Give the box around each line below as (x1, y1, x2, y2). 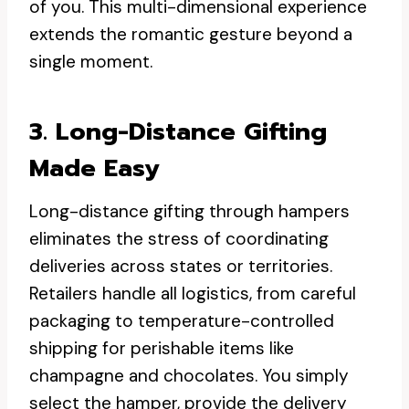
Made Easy (29, 149, 160, 186)
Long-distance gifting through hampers (29, 200, 350, 223)
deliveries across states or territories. (29, 255, 332, 278)
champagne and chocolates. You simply (29, 364, 349, 387)
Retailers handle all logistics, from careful (29, 282, 356, 305)
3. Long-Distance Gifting (29, 112, 327, 150)
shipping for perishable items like (29, 337, 294, 360)
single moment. (29, 50, 152, 73)
